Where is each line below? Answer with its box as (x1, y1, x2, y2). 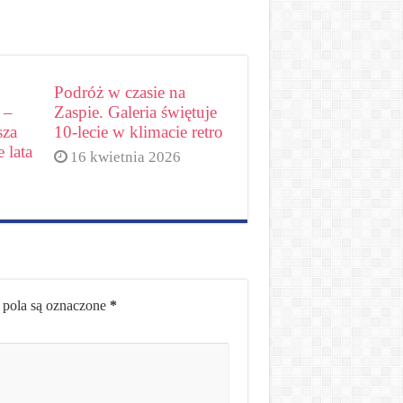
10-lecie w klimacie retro (54, 122, 224, 141)
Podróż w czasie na (54, 83, 186, 102)
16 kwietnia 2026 (70, 148, 182, 166)
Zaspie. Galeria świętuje (54, 103, 218, 121)
